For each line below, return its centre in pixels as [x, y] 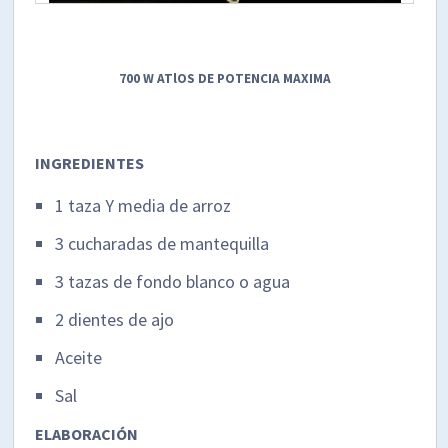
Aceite [79, 357]
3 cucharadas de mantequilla [162, 243]
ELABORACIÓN [87, 433]
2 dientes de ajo [115, 319]
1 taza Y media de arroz [143, 205]
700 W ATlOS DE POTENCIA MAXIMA [224, 78]
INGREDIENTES [90, 162]
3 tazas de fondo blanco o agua [173, 281]
